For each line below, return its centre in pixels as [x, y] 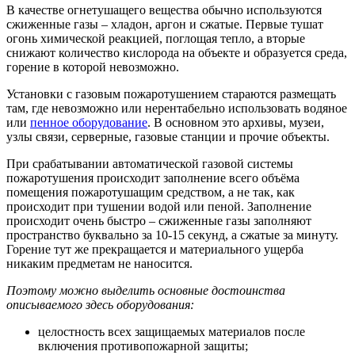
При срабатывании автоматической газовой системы [150, 163]
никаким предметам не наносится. [99, 263]
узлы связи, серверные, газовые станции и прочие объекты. [168, 136]
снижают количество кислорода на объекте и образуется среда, [177, 52]
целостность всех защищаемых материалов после [172, 331]
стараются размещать [279, 94]
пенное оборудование [89, 122]
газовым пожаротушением [147, 94]
